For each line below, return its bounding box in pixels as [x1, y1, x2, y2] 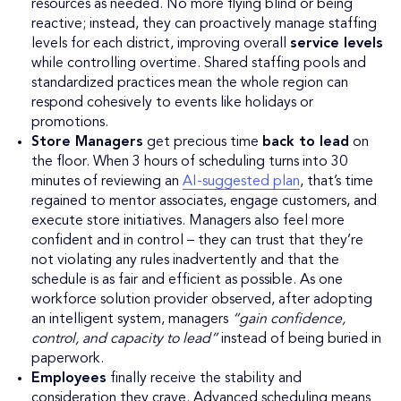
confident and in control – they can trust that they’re [31, 234, 363, 249]
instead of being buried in [218, 332, 381, 347]
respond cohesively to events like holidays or [31, 96, 313, 111]
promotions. [31, 115, 108, 131]
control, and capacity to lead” [31, 332, 218, 347]
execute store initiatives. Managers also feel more [31, 214, 345, 229]
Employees [31, 371, 107, 387]
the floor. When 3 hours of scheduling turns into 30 [31, 155, 347, 170]
